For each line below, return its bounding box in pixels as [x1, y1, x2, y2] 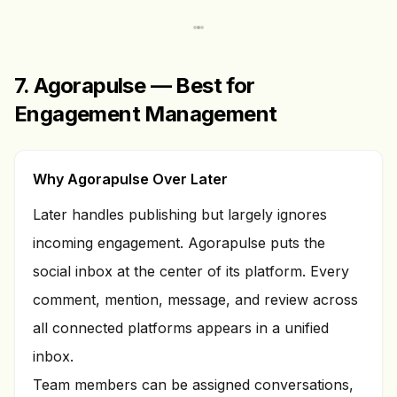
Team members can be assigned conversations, [33, 376, 354, 393]
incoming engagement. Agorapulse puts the [33, 234, 325, 252]
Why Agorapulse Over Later [33, 170, 228, 188]
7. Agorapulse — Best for [14, 73, 255, 98]
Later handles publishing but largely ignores [33, 206, 327, 223]
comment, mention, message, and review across [33, 291, 358, 308]
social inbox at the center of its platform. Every [33, 262, 349, 280]
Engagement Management [14, 101, 277, 127]
